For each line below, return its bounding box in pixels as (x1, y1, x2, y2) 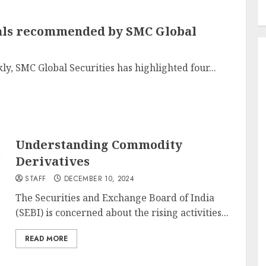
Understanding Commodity (15, 137, 183, 153)
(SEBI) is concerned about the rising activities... (15, 206, 229, 219)
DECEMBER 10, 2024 (64, 173, 135, 184)
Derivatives (15, 153, 90, 169)
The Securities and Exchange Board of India (15, 191, 215, 204)
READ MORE (25, 233, 68, 244)
